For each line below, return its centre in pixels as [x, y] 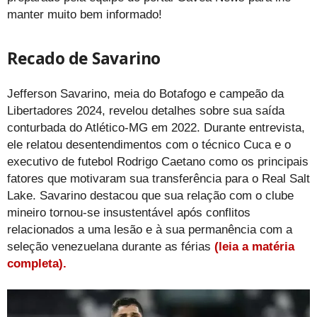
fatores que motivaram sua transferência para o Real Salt [158, 179]
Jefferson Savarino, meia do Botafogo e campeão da [145, 94]
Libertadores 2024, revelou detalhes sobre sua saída [146, 111]
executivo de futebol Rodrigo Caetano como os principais [158, 162]
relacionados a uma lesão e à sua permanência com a [150, 230]
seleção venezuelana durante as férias [111, 247]
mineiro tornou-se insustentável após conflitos [129, 213]
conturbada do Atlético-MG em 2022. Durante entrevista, [156, 128]
